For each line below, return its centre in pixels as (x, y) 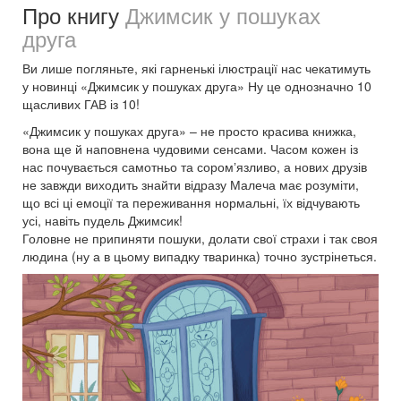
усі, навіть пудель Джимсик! (102, 221)
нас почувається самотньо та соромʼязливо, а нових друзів (195, 167)
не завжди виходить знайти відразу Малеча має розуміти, (191, 185)
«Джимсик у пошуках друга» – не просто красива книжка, (189, 131)
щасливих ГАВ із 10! (81, 104)
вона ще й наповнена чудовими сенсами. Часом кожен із (190, 149)
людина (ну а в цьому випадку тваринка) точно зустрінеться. (200, 256)
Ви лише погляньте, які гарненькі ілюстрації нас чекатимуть (196, 68)
